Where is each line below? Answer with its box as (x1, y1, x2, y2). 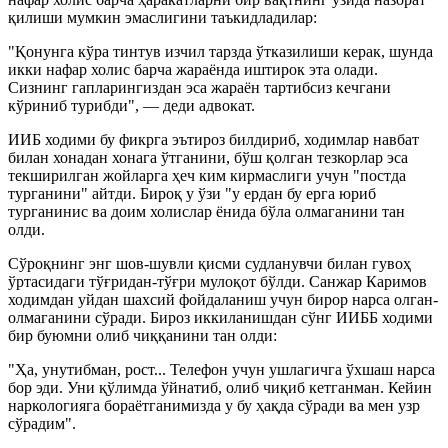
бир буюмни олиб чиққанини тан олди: (8, 326, 277, 344)
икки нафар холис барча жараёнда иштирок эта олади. (8, 60, 378, 78)
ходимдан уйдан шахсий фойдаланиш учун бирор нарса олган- (8, 290, 438, 308)
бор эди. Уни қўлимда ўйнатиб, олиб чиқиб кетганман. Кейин (8, 378, 432, 396)
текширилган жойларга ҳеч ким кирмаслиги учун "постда (8, 166, 406, 184)
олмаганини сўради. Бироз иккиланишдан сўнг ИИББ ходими (8, 308, 433, 326)
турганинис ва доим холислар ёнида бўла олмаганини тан (8, 202, 405, 220)
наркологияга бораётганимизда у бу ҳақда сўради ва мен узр (8, 396, 420, 414)
